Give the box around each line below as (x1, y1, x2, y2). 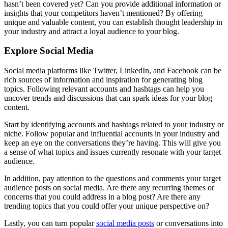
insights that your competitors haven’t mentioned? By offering (4, 8, 203, 17)
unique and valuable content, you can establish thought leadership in (4, 17, 222, 26)
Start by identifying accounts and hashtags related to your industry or (4, 120, 224, 129)
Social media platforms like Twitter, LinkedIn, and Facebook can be (4, 66, 221, 75)
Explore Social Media (4, 45, 94, 56)
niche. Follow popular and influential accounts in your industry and (4, 129, 219, 138)
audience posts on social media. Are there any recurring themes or (4, 183, 214, 192)
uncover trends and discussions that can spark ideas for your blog (4, 94, 212, 103)
